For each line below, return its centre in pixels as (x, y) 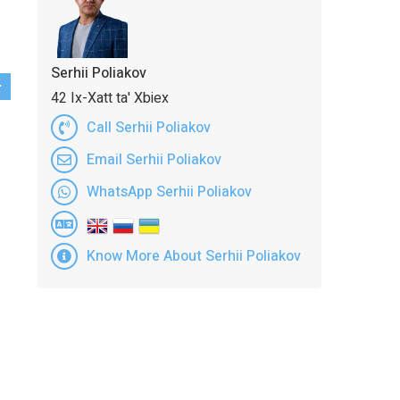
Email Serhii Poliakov (154, 159)
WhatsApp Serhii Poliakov (169, 192)
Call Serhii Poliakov (148, 127)
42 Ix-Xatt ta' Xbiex (109, 98)
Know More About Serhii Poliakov (193, 256)
